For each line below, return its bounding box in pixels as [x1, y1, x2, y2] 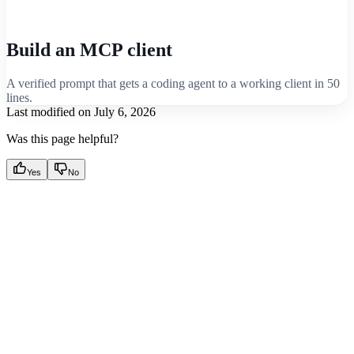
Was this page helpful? [6, 132, 119, 146]
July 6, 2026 [94, 105, 156, 119]
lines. [6, 91, 32, 105]
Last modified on [6, 105, 91, 119]
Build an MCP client [6, 40, 172, 61]
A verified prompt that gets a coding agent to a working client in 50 [6, 77, 340, 91]
